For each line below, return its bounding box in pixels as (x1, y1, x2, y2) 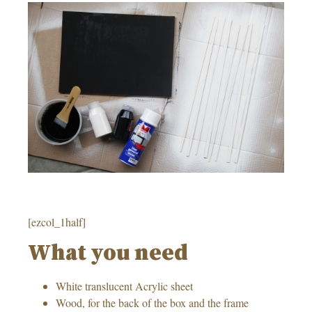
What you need (28, 239, 193, 267)
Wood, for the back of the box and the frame (56, 295, 249, 310)
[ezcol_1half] (28, 214, 86, 229)
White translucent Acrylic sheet (56, 278, 193, 293)
